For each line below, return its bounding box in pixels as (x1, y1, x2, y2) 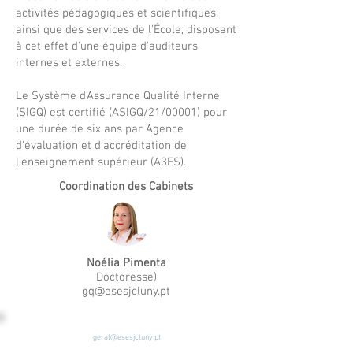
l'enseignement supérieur (16, 155, 147, 169)
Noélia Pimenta (86, 256, 166, 270)
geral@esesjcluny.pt (92, 333, 161, 343)
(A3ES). (147, 155, 186, 169)
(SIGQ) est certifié (16, 106, 106, 120)
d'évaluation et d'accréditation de (16, 139, 187, 153)
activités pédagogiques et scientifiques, (16, 6, 218, 20)
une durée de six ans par (16, 122, 146, 136)
